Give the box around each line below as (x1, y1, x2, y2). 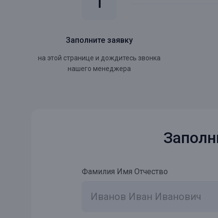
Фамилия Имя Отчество (82, 167, 168, 176)
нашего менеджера (68, 65, 131, 73)
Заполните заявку (66, 36, 133, 45)
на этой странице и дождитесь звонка (38, 54, 161, 62)
